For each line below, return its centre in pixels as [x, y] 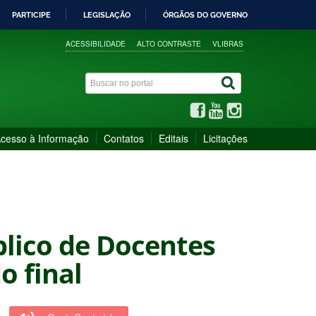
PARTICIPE [31, 15]
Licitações [225, 138]
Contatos [124, 138]
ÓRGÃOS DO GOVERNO [205, 15]
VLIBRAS [228, 43]
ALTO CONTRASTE [169, 43]
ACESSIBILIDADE [96, 43]
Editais [174, 138]
